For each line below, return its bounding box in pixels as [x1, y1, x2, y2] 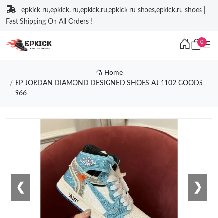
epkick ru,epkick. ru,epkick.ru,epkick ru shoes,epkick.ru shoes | [21, 7, 206, 14]
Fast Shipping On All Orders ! [6, 18, 92, 25]
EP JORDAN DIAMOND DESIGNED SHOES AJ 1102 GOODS [15, 80, 203, 87]
